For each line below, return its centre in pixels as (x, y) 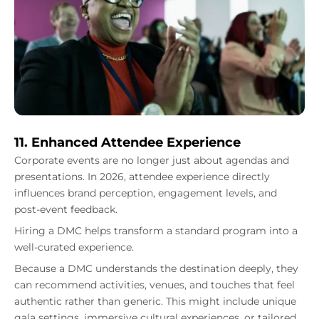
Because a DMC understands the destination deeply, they (156, 269)
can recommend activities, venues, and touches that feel (155, 285)
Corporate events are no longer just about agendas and (152, 161)
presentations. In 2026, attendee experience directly (142, 177)
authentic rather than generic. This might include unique (155, 302)
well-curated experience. (74, 247)
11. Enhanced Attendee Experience (127, 143)
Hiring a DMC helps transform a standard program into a (156, 231)
